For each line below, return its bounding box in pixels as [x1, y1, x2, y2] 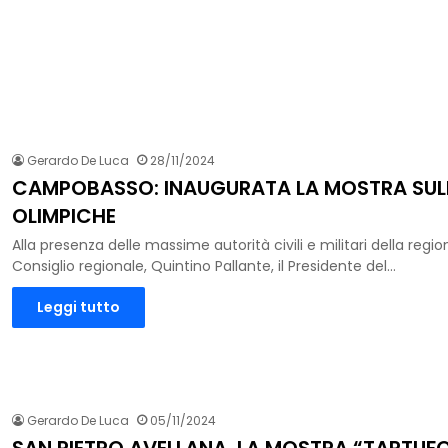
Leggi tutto [37, 296, 120, 317]
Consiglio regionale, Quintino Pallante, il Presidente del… [12, 255, 396, 276]
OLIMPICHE [12, 201, 116, 230]
